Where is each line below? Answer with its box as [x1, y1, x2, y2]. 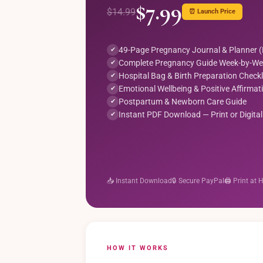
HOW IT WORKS [107, 244, 168, 252]
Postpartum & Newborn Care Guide [119, 97, 247, 106]
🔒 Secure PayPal [172, 177, 224, 185]
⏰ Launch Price [189, 8, 235, 15]
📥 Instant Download [107, 177, 172, 185]
